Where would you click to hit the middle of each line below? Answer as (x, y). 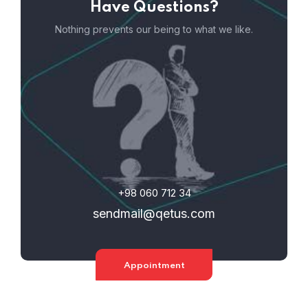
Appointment (154, 265)
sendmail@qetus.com (154, 213)
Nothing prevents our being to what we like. (154, 29)
